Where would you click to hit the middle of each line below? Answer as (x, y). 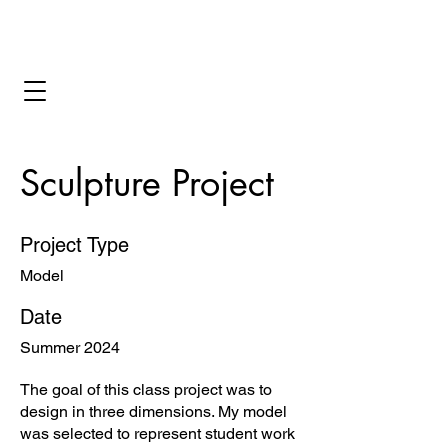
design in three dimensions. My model (153, 411)
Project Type (74, 245)
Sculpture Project (147, 183)
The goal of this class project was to (146, 389)
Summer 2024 (70, 347)
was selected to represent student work (157, 433)
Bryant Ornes (56, 46)
